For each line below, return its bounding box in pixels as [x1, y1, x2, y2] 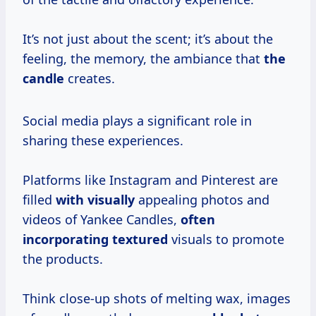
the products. [23, 250, 103, 268]
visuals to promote [168, 231, 284, 248]
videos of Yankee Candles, [23, 211, 181, 229]
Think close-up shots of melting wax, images [23, 290, 291, 308]
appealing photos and [135, 191, 269, 209]
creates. [64, 70, 115, 87]
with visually [56, 191, 135, 209]
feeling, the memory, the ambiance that [23, 50, 264, 68]
